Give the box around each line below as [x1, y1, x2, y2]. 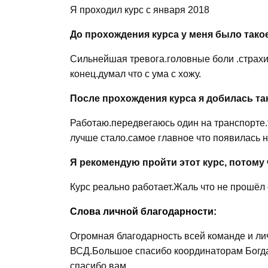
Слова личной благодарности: [70, 206, 217, 217]
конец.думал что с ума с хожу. [70, 69, 201, 79]
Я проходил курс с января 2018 [70, 5, 209, 15]
